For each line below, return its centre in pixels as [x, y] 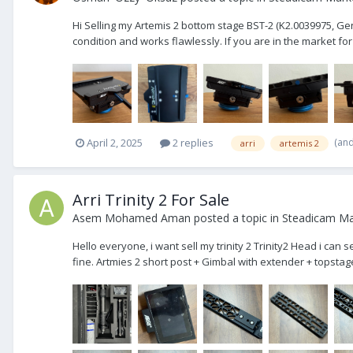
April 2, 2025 [115, 143]
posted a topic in [236, 217]
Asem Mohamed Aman [132, 217]
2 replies [192, 143]
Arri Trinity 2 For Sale [151, 199]
